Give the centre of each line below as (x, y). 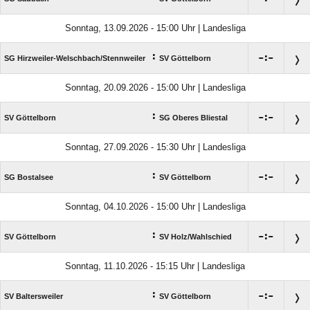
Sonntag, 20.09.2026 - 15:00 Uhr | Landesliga (155, 88)
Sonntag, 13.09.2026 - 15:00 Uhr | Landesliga (155, 28)
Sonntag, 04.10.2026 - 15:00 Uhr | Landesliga (155, 207)
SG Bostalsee (29, 177)
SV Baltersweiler (34, 297)
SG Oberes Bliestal (193, 118)
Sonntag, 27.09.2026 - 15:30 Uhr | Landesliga (155, 147)
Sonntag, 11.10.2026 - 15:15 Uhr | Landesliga (155, 266)
